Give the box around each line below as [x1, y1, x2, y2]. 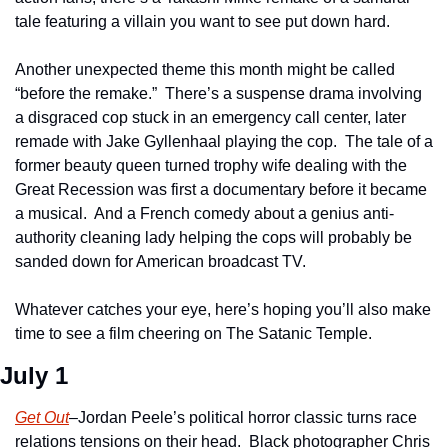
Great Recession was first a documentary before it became [15, 181, 427, 198]
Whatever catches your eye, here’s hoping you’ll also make [15, 301, 431, 318]
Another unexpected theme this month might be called [15, 61, 395, 78]
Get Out [15, 409, 69, 426]
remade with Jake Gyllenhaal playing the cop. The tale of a [15, 133, 433, 150]
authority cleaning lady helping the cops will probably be [15, 229, 412, 246]
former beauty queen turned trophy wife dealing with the [15, 157, 407, 174]
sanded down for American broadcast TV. [15, 253, 306, 270]
